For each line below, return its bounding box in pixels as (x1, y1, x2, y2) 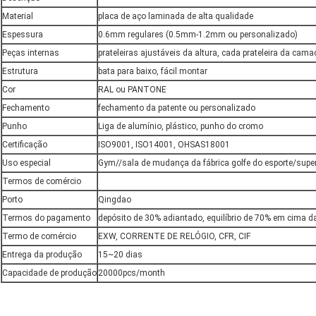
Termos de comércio (2, 176, 81, 187)
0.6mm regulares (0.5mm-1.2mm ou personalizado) (98, 30, 298, 40)
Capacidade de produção (2, 268, 97, 279)
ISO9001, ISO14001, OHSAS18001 (98, 140, 230, 150)
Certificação (2, 140, 47, 150)
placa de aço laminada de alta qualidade (98, 11, 253, 22)
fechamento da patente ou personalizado (98, 103, 255, 114)
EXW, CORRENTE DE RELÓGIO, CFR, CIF (98, 231, 250, 242)
